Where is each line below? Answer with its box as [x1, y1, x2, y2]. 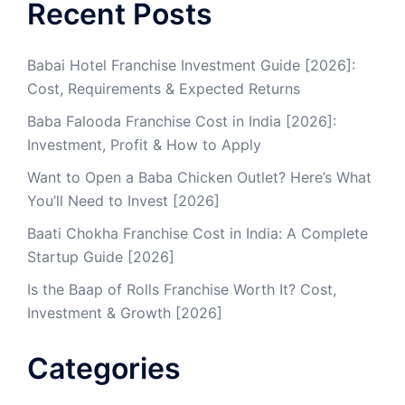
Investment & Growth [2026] [27, 303, 222, 322]
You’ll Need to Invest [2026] [27, 191, 220, 210]
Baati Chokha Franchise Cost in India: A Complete [27, 223, 368, 242]
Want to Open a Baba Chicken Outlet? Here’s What [27, 167, 372, 186]
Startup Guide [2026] [27, 247, 174, 266]
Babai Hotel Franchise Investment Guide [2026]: [27, 55, 355, 74]
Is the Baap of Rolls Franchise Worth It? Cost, [27, 279, 336, 298]
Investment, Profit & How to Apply [27, 135, 261, 154]
